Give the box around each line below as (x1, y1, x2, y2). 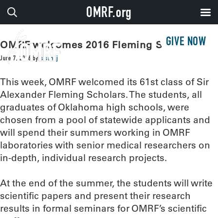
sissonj (40, 55, 58, 62)
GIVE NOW (165, 36, 206, 49)
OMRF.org (86, 7, 132, 21)
